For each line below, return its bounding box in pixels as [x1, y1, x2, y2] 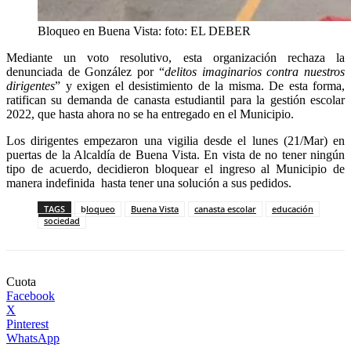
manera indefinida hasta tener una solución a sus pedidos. [6, 176, 291, 190]
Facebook [6, 289, 55, 303]
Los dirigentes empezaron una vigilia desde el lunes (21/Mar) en [6, 134, 345, 148]
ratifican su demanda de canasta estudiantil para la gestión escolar [6, 93, 345, 107]
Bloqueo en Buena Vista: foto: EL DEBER [38, 24, 251, 38]
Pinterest [6, 317, 49, 331]
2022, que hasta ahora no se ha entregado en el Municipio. [6, 107, 294, 121]
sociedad [44, 215, 80, 227]
